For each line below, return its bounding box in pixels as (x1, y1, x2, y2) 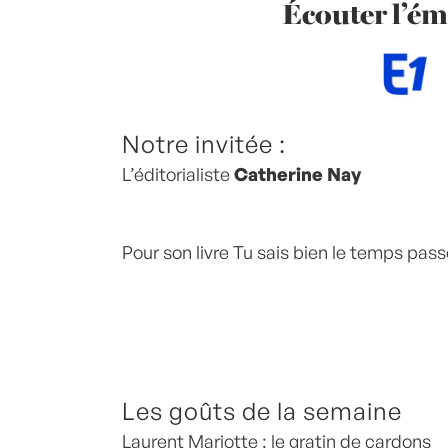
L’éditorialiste (122, 163, 230, 186)
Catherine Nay (230, 163, 365, 186)
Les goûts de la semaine (122, 396, 402, 427)
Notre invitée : (122, 129, 286, 160)
